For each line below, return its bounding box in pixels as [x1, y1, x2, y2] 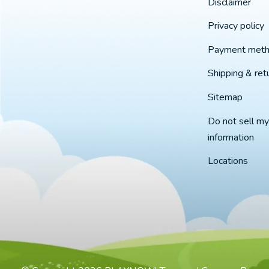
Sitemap [207, 90, 243, 104]
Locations [207, 154, 248, 168]
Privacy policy [207, 19, 264, 33]
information [207, 130, 254, 144]
